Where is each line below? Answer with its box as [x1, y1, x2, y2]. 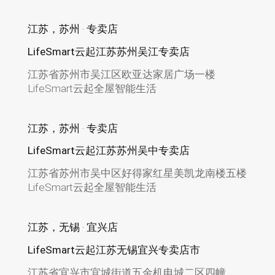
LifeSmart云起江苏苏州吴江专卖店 [27, 45, 190, 58]
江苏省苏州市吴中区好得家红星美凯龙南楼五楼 [27, 167, 247, 180]
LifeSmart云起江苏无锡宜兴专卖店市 [27, 244, 200, 257]
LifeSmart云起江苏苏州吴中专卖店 [27, 144, 190, 157]
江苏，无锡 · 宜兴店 [27, 221, 118, 234]
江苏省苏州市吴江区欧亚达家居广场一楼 [27, 68, 215, 80]
